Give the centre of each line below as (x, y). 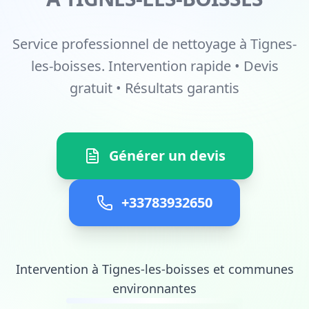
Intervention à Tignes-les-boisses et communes (154, 269)
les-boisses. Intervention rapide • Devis (154, 66)
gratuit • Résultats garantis (154, 88)
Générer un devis (167, 156)
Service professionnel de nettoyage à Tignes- (154, 44)
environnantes (154, 288)
